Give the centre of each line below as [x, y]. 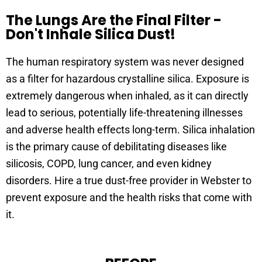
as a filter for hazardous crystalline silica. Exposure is [127, 79]
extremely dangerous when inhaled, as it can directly [127, 96]
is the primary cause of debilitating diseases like [116, 147]
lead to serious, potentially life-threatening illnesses [124, 113]
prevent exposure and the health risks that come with [129, 198]
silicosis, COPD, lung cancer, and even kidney [109, 164]
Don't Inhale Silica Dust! [91, 35]
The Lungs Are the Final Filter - [114, 20]
